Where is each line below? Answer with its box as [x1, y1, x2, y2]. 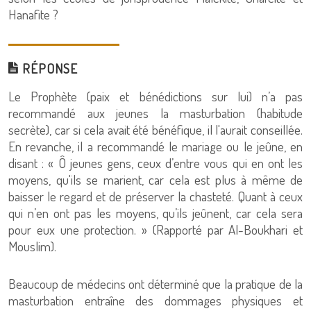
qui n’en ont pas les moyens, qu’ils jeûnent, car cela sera [8, 204, 303, 221]
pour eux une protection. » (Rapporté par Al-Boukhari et [8, 221, 303, 238]
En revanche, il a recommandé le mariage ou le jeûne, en [8, 137, 303, 155]
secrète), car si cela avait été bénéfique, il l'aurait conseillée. [8, 121, 303, 138]
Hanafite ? [8, 6, 58, 23]
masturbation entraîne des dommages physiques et [8, 292, 303, 309]
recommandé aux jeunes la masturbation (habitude [8, 104, 303, 121]
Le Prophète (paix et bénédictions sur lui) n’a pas [8, 87, 303, 105]
